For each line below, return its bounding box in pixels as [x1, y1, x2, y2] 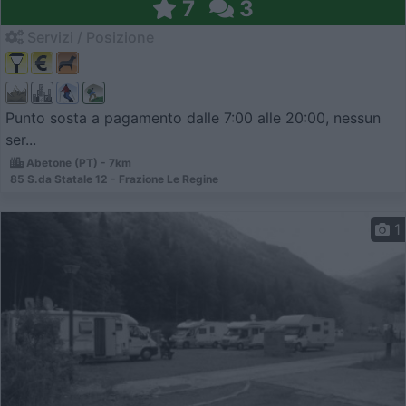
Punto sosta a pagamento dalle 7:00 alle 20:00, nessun [5, 108, 381, 127]
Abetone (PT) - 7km [24, 155, 131, 169]
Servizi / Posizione [24, 27, 154, 46]
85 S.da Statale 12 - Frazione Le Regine [10, 171, 218, 186]
